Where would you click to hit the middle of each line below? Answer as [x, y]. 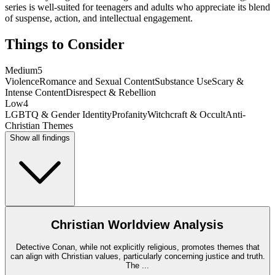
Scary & [228, 81]
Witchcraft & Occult [186, 114]
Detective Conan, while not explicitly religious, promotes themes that [137, 247]
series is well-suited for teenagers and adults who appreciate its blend [137, 7]
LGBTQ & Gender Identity [58, 114]
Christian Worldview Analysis [137, 225]
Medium [21, 70]
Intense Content [35, 92]
